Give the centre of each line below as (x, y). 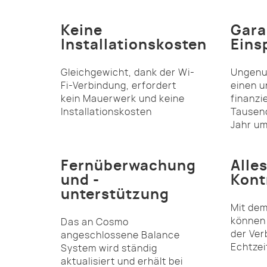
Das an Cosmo (95, 222)
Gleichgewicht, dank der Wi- (128, 72)
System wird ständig (109, 248)
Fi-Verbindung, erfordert (119, 86)
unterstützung (115, 195)
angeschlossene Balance (120, 235)
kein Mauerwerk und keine (123, 99)
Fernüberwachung (128, 166)
